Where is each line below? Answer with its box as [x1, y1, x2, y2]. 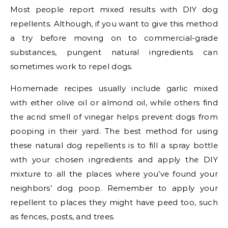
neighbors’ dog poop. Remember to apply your [10, 183, 218, 193]
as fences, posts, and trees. [10, 212, 120, 222]
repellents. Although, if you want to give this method [10, 19, 218, 29]
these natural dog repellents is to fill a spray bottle [10, 140, 218, 151]
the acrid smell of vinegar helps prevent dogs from [10, 112, 218, 122]
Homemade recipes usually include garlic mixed [10, 83, 218, 94]
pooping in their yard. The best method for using [10, 126, 218, 136]
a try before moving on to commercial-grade [10, 33, 218, 43]
